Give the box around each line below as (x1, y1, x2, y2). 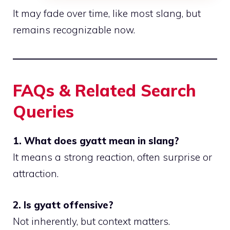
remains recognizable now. (13, 24, 135, 36)
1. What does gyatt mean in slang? (13, 135, 179, 147)
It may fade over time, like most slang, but (13, 7, 201, 20)
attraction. (13, 167, 59, 180)
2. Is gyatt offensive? (13, 198, 113, 211)
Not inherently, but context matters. (13, 215, 170, 227)
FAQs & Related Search (13, 80, 196, 101)
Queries (13, 101, 74, 122)
